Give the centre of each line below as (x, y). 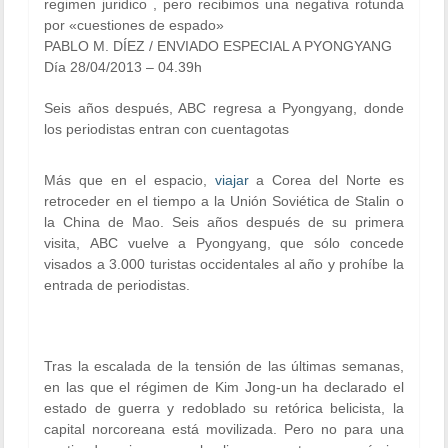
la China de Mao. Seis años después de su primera (224, 222)
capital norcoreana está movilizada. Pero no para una (224, 429)
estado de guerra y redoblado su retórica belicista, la (224, 408)
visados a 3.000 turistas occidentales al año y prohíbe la (224, 264)
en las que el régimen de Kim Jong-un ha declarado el (224, 387)
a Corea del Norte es (326, 180)
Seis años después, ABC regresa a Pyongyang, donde (224, 108)
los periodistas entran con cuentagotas (167, 129)
